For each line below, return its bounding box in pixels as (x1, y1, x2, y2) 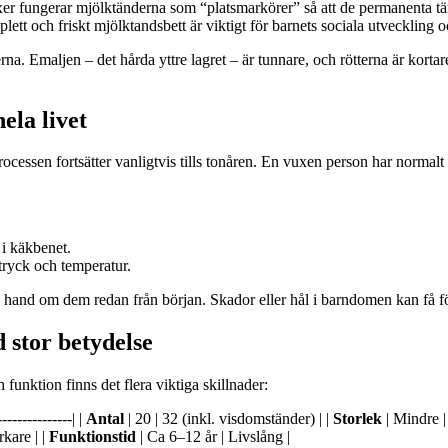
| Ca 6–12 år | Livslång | (136, 428, 290, 446)
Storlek (333, 410, 382, 428)
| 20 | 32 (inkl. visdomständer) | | (124, 410, 333, 428)
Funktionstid (49, 428, 136, 446)
